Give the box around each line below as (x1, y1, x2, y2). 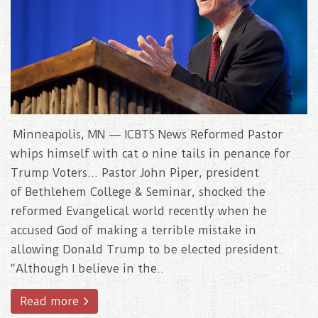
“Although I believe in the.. (11, 261, 164, 275)
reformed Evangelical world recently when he (11, 204, 267, 218)
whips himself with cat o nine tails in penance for (11, 146, 290, 160)
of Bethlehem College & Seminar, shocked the (11, 185, 265, 199)
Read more (20, 294, 82, 308)
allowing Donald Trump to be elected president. (11, 242, 282, 256)
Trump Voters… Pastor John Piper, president (11, 165, 259, 180)
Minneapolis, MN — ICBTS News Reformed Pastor (11, 127, 283, 141)
